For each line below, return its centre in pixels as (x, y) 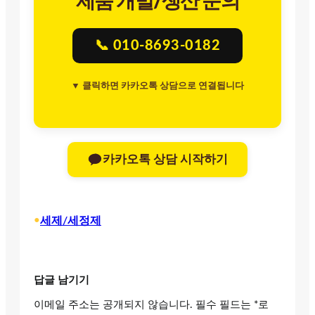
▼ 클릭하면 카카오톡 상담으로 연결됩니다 (157, 86)
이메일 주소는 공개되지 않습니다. (113, 304)
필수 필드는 (225, 304)
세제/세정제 (71, 220)
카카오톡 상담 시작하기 (165, 160)
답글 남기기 (62, 280)
